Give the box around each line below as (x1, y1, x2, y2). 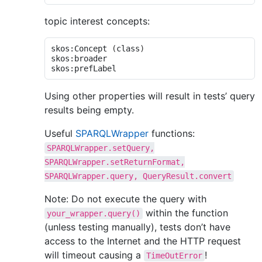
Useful (44, 127, 75, 140)
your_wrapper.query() (47, 209, 140, 219)
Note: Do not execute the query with (44, 193, 206, 205)
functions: (149, 127, 195, 140)
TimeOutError (146, 251, 202, 261)
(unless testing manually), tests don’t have (44, 221, 230, 233)
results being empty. (44, 104, 134, 116)
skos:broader (50, 53, 107, 63)
